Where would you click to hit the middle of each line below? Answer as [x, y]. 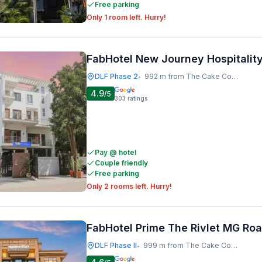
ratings [137, 98]
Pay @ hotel [116, 152]
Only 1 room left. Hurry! [126, 17]
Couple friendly [121, 163]
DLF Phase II [116, 245]
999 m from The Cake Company [187, 245]
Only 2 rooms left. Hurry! [129, 186]
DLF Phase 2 [116, 76]
